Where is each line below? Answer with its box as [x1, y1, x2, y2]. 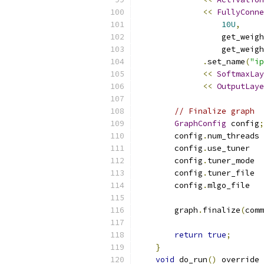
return [174, 230, 203, 240]
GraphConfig [174, 118, 226, 128]
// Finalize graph [174, 106, 255, 116]
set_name [207, 57, 245, 67]
